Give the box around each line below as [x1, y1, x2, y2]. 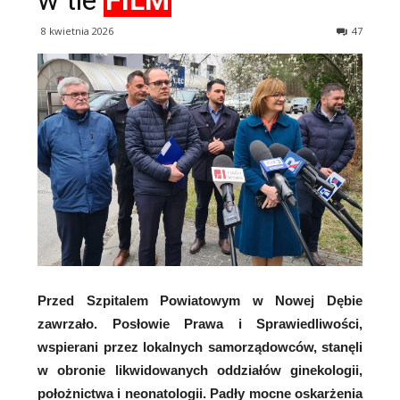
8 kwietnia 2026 [41, 24, 113, 37]
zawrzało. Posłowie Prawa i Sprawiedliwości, [37, 316, 362, 332]
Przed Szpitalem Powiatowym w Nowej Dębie [37, 293, 362, 309]
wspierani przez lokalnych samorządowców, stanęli [37, 339, 362, 355]
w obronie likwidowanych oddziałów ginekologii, [37, 362, 362, 379]
